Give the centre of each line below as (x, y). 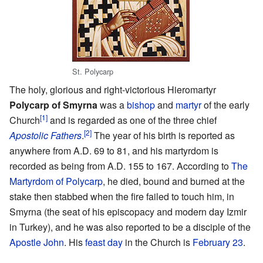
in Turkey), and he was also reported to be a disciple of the (130, 227)
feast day (104, 242)
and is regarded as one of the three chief (132, 120)
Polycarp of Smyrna (53, 105)
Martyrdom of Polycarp (56, 181)
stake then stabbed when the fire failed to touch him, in (122, 197)
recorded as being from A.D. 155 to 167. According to (120, 166)
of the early (225, 105)
